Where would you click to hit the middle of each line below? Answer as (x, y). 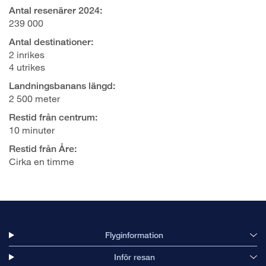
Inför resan (134, 257)
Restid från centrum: (53, 117)
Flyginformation (134, 235)
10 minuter (32, 130)
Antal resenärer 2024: (56, 10)
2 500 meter (34, 98)
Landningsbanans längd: (62, 86)
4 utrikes (27, 67)
